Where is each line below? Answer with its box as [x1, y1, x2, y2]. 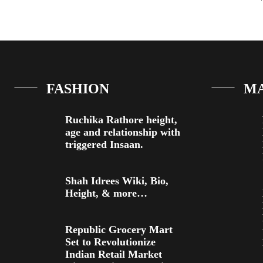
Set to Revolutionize [65, 236, 156, 248]
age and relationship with [65, 126, 180, 138]
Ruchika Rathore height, [65, 114, 177, 126]
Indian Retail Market [65, 248, 162, 260]
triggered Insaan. [65, 139, 143, 150]
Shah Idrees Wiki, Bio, [65, 175, 168, 187]
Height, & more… [65, 187, 147, 199]
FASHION [46, 81, 109, 96]
